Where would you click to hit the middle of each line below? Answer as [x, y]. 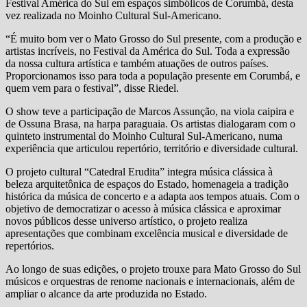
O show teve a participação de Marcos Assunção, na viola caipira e [150, 111]
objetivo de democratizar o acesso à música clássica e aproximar [143, 208]
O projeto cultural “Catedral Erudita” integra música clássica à [139, 171]
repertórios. [30, 245]
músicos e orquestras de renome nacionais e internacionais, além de [150, 281]
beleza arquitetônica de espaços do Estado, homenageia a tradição [147, 184]
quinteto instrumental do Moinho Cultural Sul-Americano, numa [144, 136]
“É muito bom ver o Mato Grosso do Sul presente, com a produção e [153, 38]
